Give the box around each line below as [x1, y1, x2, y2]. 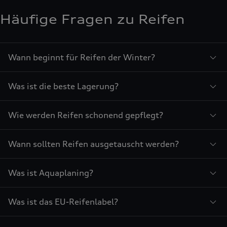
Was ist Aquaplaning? [8, 167, 93, 178]
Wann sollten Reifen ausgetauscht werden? [8, 138, 179, 149]
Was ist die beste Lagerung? [8, 81, 119, 91]
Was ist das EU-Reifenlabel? [8, 196, 118, 207]
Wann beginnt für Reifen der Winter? [8, 52, 155, 62]
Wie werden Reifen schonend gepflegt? [8, 109, 163, 120]
